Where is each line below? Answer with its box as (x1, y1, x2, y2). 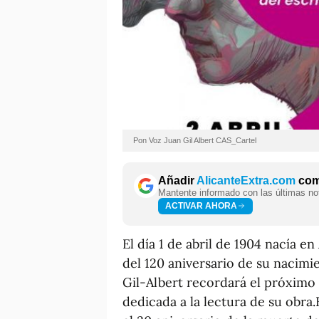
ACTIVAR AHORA (165, 201, 237, 211)
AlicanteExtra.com (197, 174, 296, 187)
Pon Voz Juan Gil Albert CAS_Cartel (133, 135, 256, 145)
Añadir (158, 174, 197, 187)
